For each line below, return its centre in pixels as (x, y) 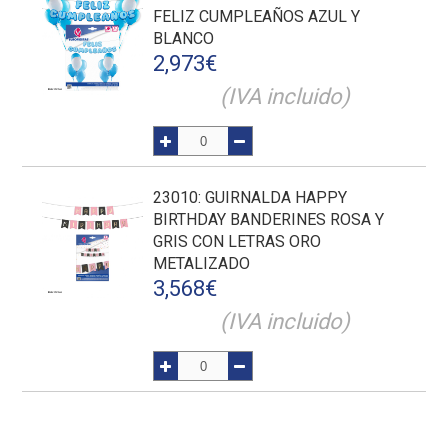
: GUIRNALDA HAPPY (273, 197)
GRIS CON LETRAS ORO (237, 241)
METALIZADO (202, 263)
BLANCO (184, 38)
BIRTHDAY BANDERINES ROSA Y (269, 219)
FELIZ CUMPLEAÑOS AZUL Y (257, 16)
